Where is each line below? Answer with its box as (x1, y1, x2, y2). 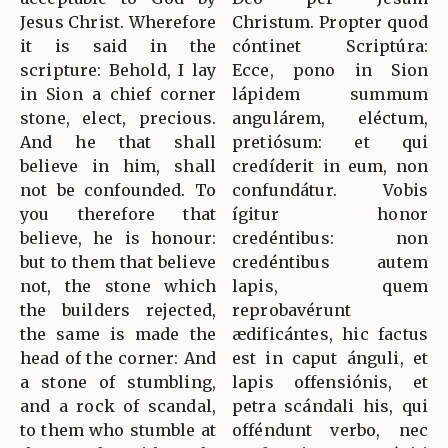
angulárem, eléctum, (232, 107, 428, 128)
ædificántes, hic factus (232, 323, 428, 344)
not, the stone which (20, 275, 216, 296)
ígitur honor (232, 203, 428, 224)
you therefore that (20, 203, 216, 224)
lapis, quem (232, 275, 428, 296)
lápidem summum (232, 83, 428, 104)
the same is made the (20, 323, 216, 344)
